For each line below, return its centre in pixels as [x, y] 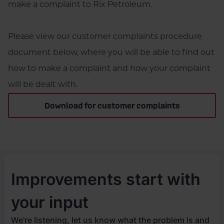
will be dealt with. [43, 85]
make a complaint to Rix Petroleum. [80, 5]
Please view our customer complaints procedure [105, 37]
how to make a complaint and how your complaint [109, 69]
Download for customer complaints [112, 106]
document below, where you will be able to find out [111, 53]
